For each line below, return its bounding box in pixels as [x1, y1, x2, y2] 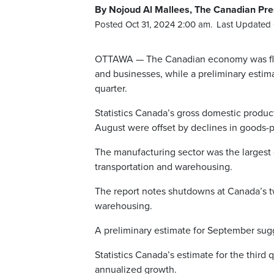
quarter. [95, 83, 127, 95]
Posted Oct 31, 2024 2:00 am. [95, 19, 212, 31]
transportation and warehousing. [95, 161, 232, 174]
